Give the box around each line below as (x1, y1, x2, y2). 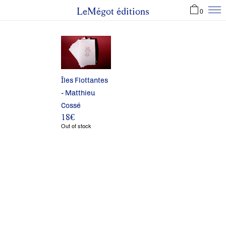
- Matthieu (61, 88, 95, 97)
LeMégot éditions (77, 6, 149, 17)
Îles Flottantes (61, 76, 108, 85)
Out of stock (61, 121, 91, 130)
